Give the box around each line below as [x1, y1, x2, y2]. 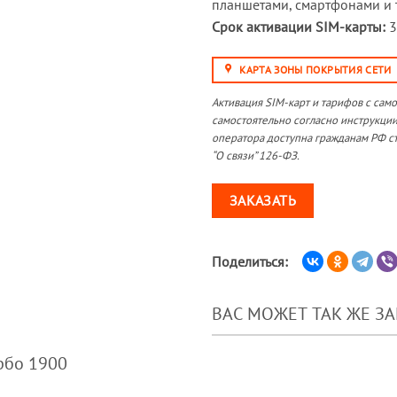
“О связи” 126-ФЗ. [212, 147, 300, 163]
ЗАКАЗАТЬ [229, 191, 297, 210]
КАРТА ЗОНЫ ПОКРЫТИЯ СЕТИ [239, 62, 392, 76]
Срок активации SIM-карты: [212, 17, 385, 35]
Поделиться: [212, 252, 288, 270]
